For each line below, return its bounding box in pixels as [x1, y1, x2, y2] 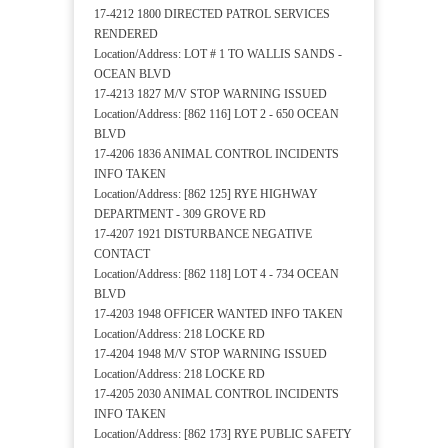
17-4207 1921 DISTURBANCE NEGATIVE [94, 227, 312, 242]
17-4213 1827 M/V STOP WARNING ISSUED [94, 87, 327, 102]
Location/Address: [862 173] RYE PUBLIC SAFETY [94, 427, 352, 442]
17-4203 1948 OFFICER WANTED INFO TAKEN [94, 307, 343, 322]
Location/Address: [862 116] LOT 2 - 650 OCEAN [94, 107, 339, 122]
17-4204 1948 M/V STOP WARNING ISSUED [94, 347, 327, 362]
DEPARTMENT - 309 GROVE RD [94, 207, 266, 222]
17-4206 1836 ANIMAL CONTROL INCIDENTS [94, 147, 339, 162]
